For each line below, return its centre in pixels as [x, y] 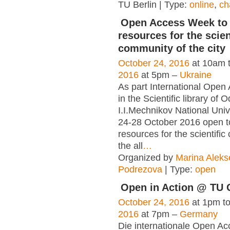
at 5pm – [159, 75]
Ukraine [196, 75]
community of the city [172, 48]
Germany [199, 214]
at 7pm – [159, 214]
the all [130, 146]
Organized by [147, 157]
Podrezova [140, 169]
